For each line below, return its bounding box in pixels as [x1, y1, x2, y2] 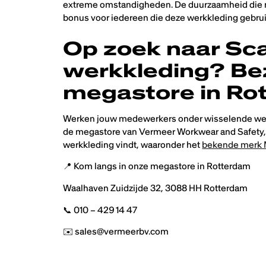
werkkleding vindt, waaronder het [63, 138, 202, 150]
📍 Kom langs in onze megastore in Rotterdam [63, 160, 251, 172]
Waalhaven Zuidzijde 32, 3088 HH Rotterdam [63, 182, 248, 194]
